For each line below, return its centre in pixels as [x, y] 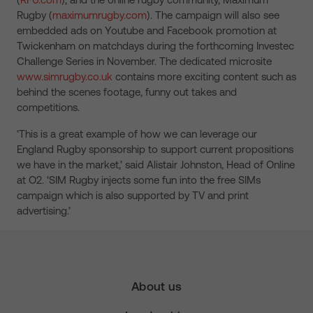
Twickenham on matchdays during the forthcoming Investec [155, 46]
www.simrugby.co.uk [65, 77]
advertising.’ [44, 211]
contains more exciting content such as [204, 77]
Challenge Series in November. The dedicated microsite [144, 61]
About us [156, 286]
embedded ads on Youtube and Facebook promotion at [147, 30]
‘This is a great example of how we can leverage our [137, 134]
